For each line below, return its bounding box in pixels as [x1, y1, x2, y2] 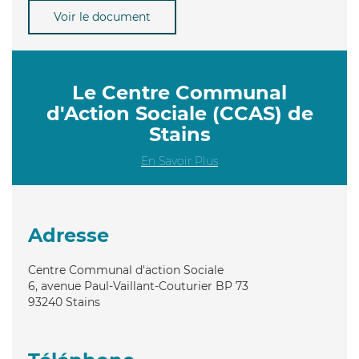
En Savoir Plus [141, 153, 218, 168]
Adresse [28, 223, 109, 247]
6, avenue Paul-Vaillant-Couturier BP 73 [28, 278, 248, 293]
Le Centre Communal [72, 80, 287, 104]
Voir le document [54, 9, 151, 24]
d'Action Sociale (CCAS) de [46, 101, 313, 125]
